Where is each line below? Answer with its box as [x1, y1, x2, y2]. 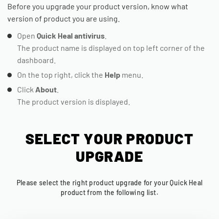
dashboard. [17, 55, 56, 65]
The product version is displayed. [17, 97, 130, 106]
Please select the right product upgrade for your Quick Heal [16, 178, 203, 187]
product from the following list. [61, 188, 158, 197]
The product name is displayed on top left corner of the [17, 43, 205, 52]
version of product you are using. [7, 14, 120, 23]
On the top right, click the [17, 70, 105, 79]
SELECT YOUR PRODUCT [25, 130, 194, 147]
